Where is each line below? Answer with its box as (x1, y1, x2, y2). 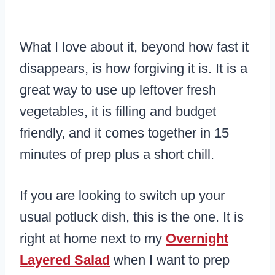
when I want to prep (110, 252, 230, 268)
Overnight (166, 231, 228, 247)
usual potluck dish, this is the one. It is (20, 209, 244, 225)
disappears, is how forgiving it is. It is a (20, 61, 247, 77)
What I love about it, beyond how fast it (20, 39, 249, 55)
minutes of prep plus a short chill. (20, 147, 214, 163)
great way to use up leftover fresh (20, 82, 216, 98)
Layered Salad (20, 252, 110, 268)
